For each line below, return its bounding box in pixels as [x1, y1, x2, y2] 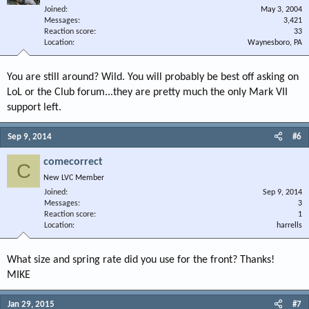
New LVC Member [43, 174, 104, 182]
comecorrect [43, 157, 103, 168]
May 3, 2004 [261, 6, 302, 14]
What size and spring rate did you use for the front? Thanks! [7, 255, 275, 266]
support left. [7, 102, 61, 113]
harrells [277, 221, 302, 230]
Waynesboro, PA [248, 39, 302, 47]
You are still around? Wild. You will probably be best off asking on [7, 72, 299, 83]
